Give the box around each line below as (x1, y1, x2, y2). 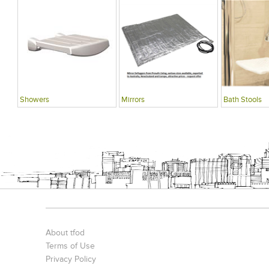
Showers (19, 95, 49, 104)
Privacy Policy (46, 255, 97, 264)
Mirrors (121, 95, 145, 104)
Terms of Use (46, 242, 95, 251)
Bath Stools (223, 95, 262, 104)
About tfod (46, 229, 85, 238)
